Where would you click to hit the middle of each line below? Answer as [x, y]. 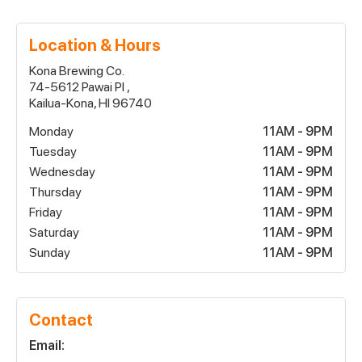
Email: [47, 345]
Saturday [54, 232]
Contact [61, 320]
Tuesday [53, 151]
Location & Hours [95, 45]
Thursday [55, 192]
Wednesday [62, 171]
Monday [51, 131]
